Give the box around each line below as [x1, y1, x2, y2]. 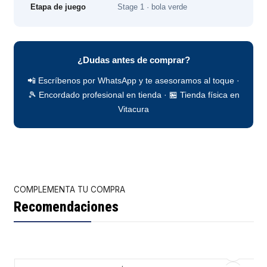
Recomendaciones [13, 198, 119, 216]
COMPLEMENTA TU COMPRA [13, 185, 125, 195]
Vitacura [118, 104, 149, 114]
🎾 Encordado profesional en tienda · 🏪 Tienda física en [27, 90, 240, 100]
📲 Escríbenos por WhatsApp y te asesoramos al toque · [27, 76, 240, 86]
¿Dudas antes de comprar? [77, 55, 190, 66]
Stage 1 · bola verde [117, 2, 188, 12]
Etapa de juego [30, 2, 86, 12]
